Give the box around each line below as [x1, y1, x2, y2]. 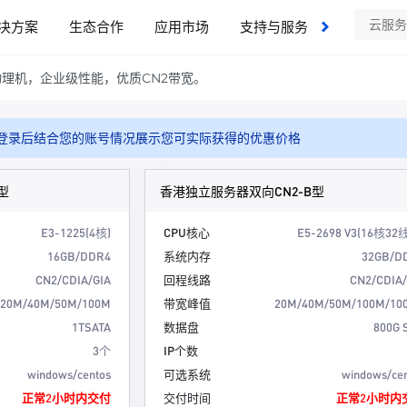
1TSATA [71, 319, 111, 334]
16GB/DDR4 [46, 248, 111, 263]
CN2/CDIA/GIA [35, 272, 111, 287]
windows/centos [26, 366, 111, 382]
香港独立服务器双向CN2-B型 [159, 183, 324, 199]
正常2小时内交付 [21, 390, 111, 405]
